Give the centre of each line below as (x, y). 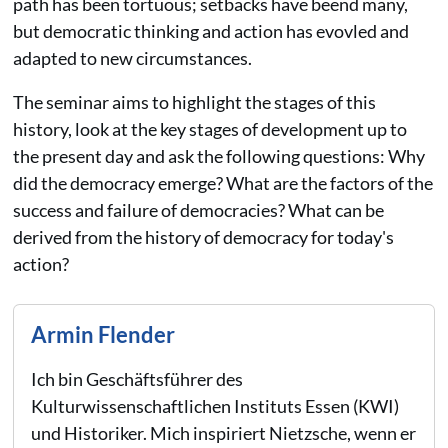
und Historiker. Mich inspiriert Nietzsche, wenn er (224, 432)
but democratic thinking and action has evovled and (210, 31)
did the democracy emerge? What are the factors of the (222, 183)
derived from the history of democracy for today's (203, 237)
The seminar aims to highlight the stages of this (194, 102)
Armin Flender (103, 335)
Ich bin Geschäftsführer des (137, 378)
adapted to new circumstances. (132, 58)
